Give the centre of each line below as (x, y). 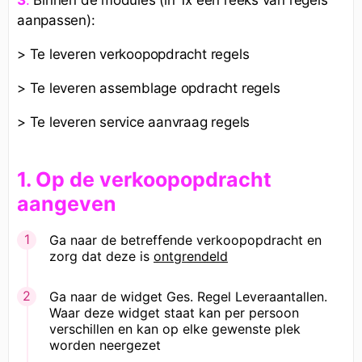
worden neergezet (105, 345)
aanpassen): (56, 20)
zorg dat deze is (101, 257)
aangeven (67, 204)
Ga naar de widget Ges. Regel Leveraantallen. (188, 297)
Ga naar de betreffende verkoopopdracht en (185, 240)
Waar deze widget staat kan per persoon (174, 313)
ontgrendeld (191, 257)
